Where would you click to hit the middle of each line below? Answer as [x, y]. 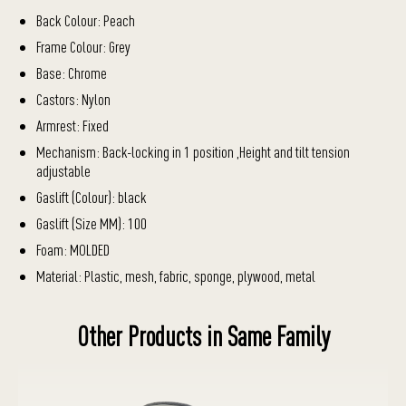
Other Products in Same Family [203, 336]
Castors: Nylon [73, 99]
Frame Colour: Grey [83, 47]
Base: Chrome [72, 73]
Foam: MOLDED [73, 250]
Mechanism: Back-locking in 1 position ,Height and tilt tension [193, 152]
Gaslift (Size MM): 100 [92, 223]
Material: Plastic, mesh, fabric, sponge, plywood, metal [176, 276]
